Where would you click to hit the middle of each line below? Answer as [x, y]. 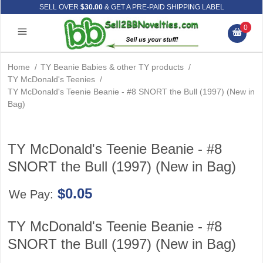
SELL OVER [60, 7]
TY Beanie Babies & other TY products [112, 67]
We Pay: [33, 194]
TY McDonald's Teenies [51, 79]
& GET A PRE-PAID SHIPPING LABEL [163, 7]
